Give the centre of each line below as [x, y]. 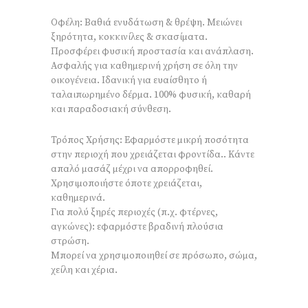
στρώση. [70, 241]
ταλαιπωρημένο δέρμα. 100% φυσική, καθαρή [151, 95]
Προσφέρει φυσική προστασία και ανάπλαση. [152, 52]
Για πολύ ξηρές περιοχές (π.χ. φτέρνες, [134, 212]
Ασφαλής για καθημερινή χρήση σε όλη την [144, 66]
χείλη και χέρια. [84, 270]
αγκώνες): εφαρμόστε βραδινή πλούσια [137, 227]
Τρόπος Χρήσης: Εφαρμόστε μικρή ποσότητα [150, 140]
